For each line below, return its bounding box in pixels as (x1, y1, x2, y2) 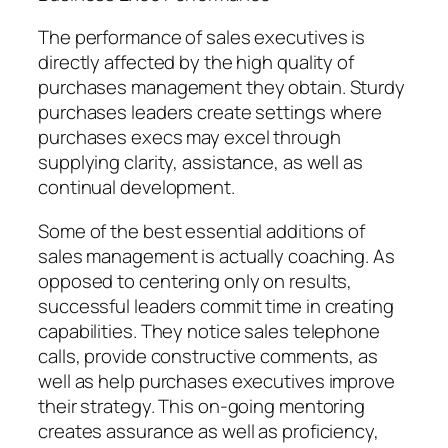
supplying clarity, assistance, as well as (38, 149, 363, 176)
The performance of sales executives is (38, 24, 366, 51)
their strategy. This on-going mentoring (38, 392, 366, 419)
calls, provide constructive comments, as (38, 342, 378, 369)
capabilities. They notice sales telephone (38, 317, 380, 344)
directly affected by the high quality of (38, 49, 354, 76)
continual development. (38, 174, 235, 201)
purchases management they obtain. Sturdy (38, 74, 405, 101)
